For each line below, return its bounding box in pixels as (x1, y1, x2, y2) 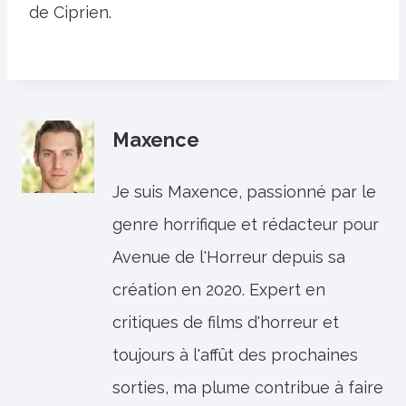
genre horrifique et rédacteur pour (112, 215, 379, 234)
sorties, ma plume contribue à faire (112, 378, 383, 397)
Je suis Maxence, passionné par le (112, 182, 376, 201)
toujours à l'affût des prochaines (112, 345, 358, 364)
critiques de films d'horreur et (112, 313, 339, 332)
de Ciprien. (29, 3, 111, 22)
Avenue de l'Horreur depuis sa (112, 247, 345, 266)
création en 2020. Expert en (112, 280, 325, 299)
